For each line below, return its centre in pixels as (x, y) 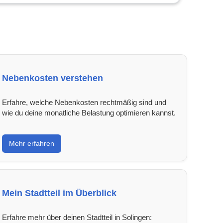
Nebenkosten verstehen (52, 78)
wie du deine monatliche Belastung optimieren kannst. (89, 112)
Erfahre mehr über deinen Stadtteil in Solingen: (77, 217)
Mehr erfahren (31, 143)
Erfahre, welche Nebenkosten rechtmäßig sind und (84, 102)
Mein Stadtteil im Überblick (59, 193)
